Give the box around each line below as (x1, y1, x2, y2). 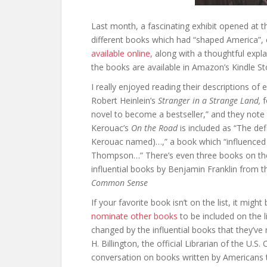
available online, (91, 48, 153, 59)
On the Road (131, 122, 178, 133)
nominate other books (91, 210, 178, 222)
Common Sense (91, 177, 148, 188)
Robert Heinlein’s (91, 95, 158, 106)
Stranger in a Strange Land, (158, 95, 260, 106)
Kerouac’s (91, 122, 131, 133)
